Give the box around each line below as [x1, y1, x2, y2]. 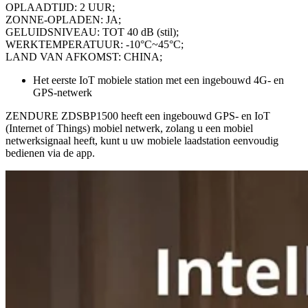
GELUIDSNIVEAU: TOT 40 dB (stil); [5, 26, 179, 38]
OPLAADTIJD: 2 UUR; [5, 1, 115, 14]
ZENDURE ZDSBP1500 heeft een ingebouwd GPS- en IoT [5, 110, 270, 122]
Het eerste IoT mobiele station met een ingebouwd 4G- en [33, 74, 284, 87]
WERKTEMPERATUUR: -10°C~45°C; [5, 38, 184, 51]
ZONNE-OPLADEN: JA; [5, 14, 121, 26]
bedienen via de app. [5, 147, 95, 159]
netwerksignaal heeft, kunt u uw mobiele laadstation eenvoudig [5, 135, 278, 147]
